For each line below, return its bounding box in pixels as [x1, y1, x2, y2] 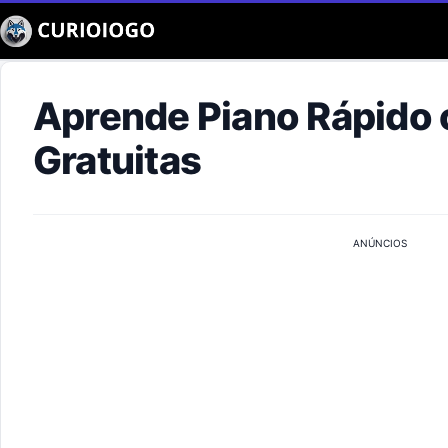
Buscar [23, 78, 74, 98]
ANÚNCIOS [353, 237, 407, 249]
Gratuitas [33, 137, 202, 183]
